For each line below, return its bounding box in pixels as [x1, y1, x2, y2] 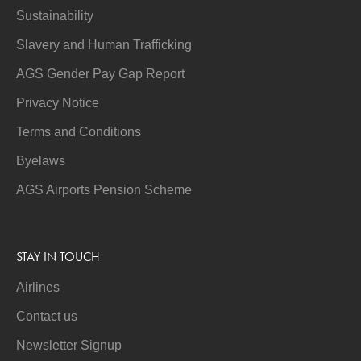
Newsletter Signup [16, 338, 122, 352]
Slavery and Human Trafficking [16, 38, 193, 52]
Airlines [16, 280, 60, 294]
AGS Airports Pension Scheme [16, 183, 193, 197]
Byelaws [16, 154, 66, 168]
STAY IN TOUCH [16, 248, 101, 265]
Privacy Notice [16, 96, 100, 110]
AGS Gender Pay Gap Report [16, 67, 185, 81]
